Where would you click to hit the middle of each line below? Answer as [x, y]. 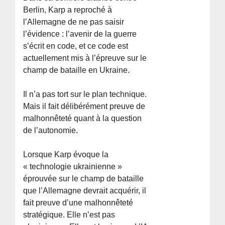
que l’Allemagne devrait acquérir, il [85, 190]
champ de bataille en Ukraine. [77, 70]
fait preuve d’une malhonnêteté [78, 202]
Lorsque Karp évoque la [66, 154]
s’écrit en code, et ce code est [76, 46]
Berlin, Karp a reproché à [68, 10]
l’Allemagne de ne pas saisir [74, 22]
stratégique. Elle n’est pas [69, 214]
